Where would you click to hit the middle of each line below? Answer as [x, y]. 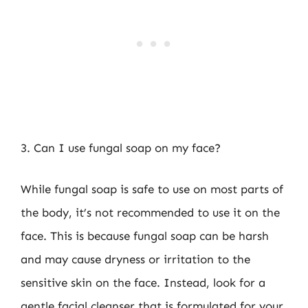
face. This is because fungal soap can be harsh [145, 235]
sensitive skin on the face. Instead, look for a [143, 282]
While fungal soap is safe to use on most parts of [152, 189]
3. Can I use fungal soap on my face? [121, 148]
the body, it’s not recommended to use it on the [150, 212]
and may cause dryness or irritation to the [135, 259]
